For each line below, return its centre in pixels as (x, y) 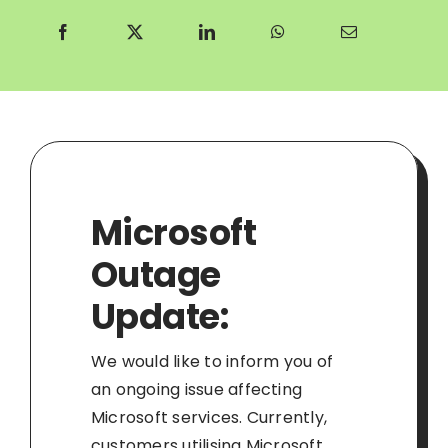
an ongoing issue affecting (196, 389)
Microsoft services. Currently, (209, 417)
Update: (159, 316)
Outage (155, 274)
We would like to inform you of (212, 361)
